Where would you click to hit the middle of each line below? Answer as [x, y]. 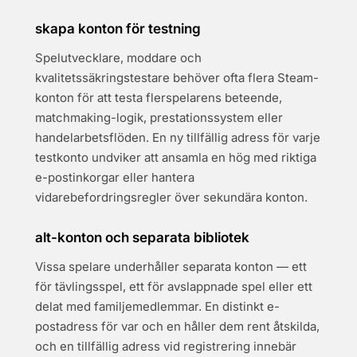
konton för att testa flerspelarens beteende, [159, 98]
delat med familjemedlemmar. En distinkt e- [157, 306]
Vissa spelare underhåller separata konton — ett [171, 267]
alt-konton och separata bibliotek [142, 237]
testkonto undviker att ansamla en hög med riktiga [176, 157]
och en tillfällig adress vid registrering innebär [166, 346]
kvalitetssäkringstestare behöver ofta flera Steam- [177, 78]
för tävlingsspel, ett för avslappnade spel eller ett [174, 286]
